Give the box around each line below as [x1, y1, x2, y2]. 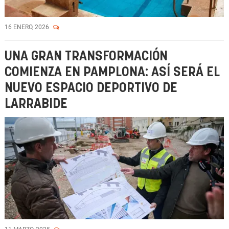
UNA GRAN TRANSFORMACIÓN [5, 50, 168, 63]
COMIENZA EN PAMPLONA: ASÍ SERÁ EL [5, 66, 220, 79]
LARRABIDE [5, 98, 67, 110]
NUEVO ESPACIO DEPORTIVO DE [5, 82, 177, 95]
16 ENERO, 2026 [5, 24, 51, 31]
